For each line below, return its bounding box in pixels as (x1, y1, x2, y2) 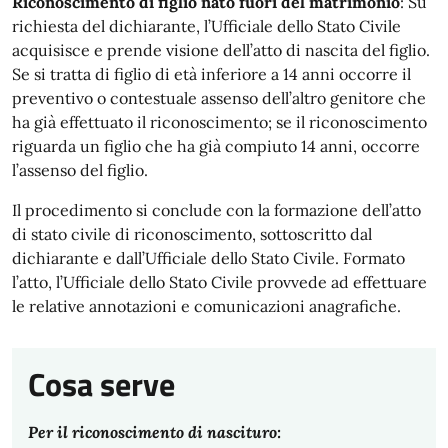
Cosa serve (28, 360, 175, 408)
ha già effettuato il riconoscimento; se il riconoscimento (12, 112, 427, 132)
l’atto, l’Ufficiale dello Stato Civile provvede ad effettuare (12, 272, 427, 292)
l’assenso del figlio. (12, 160, 148, 180)
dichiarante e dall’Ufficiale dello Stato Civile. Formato (12, 248, 405, 268)
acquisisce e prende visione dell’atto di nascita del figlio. (12, 40, 430, 60)
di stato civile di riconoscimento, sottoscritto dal (12, 224, 372, 244)
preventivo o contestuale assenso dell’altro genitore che (12, 88, 426, 108)
